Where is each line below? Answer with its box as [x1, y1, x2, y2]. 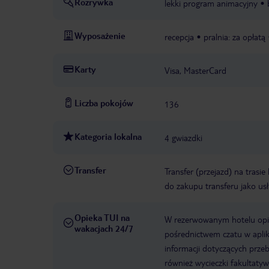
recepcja [165, 31, 194, 43]
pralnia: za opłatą [204, 31, 265, 43]
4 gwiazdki [165, 132, 202, 144]
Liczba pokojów [74, 97, 133, 109]
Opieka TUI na [74, 212, 130, 223]
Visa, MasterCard [165, 65, 226, 76]
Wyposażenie [74, 30, 125, 41]
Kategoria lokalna [74, 131, 142, 142]
